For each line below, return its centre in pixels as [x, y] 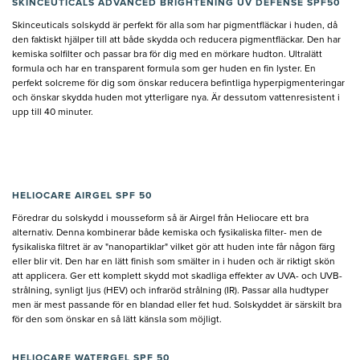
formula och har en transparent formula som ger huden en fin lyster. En [164, 69]
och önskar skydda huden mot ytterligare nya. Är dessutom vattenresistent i [176, 98]
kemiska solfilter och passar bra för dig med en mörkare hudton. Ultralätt [167, 54]
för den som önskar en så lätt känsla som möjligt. [118, 319]
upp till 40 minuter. [53, 112]
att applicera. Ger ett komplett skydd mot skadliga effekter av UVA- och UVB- [177, 276]
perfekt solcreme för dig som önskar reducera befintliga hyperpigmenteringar [178, 83]
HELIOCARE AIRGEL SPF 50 [82, 196]
